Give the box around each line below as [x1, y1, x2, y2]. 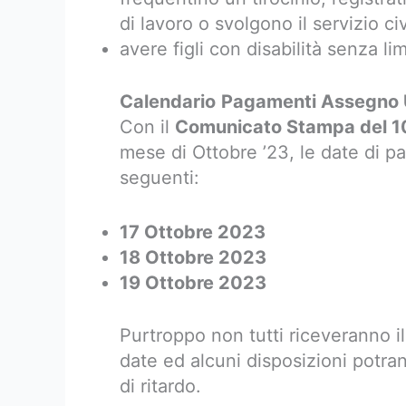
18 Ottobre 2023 [120, 246, 266, 268]
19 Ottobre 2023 [120, 272, 266, 294]
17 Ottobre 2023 [120, 221, 266, 243]
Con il [120, 116, 175, 138]
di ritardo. [120, 375, 201, 397]
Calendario [120, 91, 216, 112]
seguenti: [120, 167, 199, 188]
